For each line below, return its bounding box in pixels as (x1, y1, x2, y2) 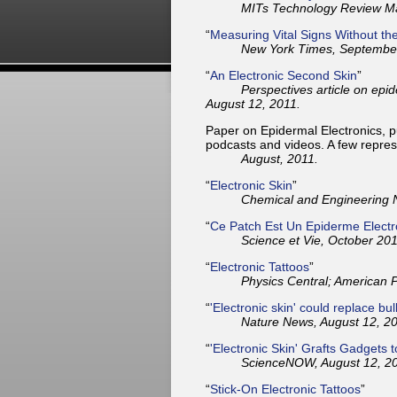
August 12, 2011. (206, 96, 300, 111)
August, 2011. (241, 151, 318, 166)
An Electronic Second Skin (210, 67, 357, 82)
